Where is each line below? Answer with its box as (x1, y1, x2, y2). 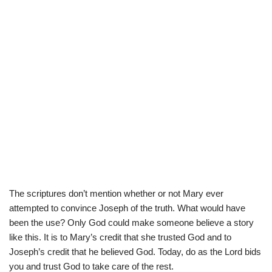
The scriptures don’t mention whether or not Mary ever (9, 188, 223, 199)
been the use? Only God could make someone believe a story (9, 217, 254, 228)
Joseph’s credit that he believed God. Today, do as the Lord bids (9, 246, 261, 257)
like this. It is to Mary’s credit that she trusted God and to (9, 231, 231, 242)
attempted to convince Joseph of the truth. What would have (9, 202, 245, 213)
